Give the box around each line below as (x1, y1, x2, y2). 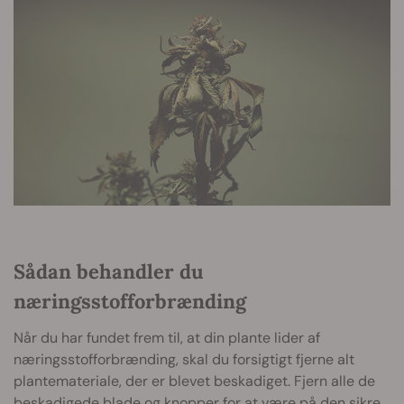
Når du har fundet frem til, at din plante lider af (14, 327, 320, 347)
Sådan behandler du (14, 258, 204, 284)
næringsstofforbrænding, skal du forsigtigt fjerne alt (14, 349, 354, 369)
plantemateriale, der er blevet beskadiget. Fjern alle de (14, 371, 375, 390)
